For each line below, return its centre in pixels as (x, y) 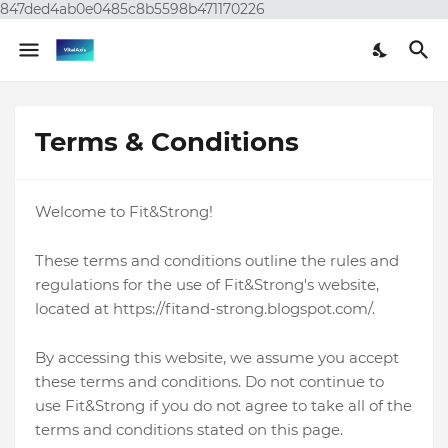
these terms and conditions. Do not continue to (209, 381)
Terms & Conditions (167, 142)
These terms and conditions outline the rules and (217, 260)
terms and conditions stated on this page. (189, 429)
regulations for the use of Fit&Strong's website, (207, 284)
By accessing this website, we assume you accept (217, 357)
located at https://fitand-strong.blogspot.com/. (205, 308)
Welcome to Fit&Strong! (124, 211)
